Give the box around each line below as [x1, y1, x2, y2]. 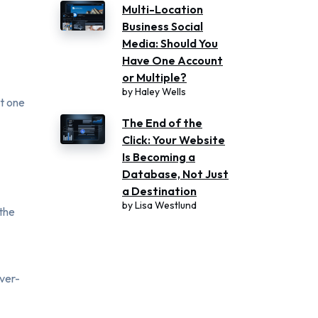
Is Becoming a [122, 149, 195, 164]
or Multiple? [122, 70, 187, 84]
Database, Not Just [122, 166, 229, 181]
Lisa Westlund [135, 198, 197, 212]
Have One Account [122, 53, 223, 67]
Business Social [122, 18, 203, 33]
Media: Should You [122, 35, 218, 50]
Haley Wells [135, 84, 186, 98]
